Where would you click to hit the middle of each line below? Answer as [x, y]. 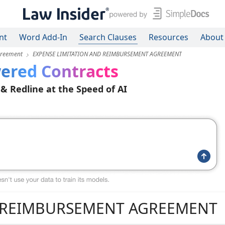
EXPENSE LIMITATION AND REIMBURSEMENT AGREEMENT [107, 54]
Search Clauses [108, 37]
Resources [168, 37]
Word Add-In [43, 37]
